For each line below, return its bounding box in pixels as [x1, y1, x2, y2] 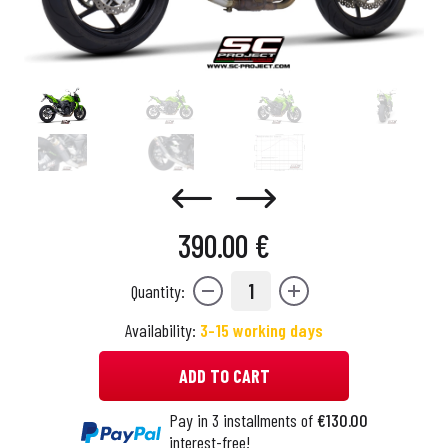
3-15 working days [200, 319, 323, 341]
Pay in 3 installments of [168, 409, 317, 431]
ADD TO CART [178, 365, 270, 387]
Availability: [125, 319, 200, 341]
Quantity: [131, 280, 185, 302]
